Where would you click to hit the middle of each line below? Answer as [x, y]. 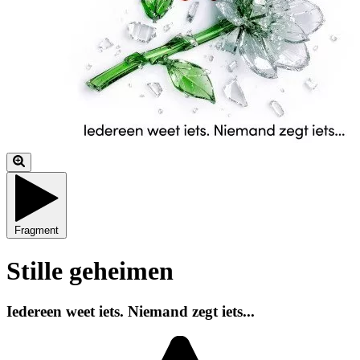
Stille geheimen [90, 270]
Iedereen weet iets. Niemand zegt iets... [131, 311]
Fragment [37, 231]
